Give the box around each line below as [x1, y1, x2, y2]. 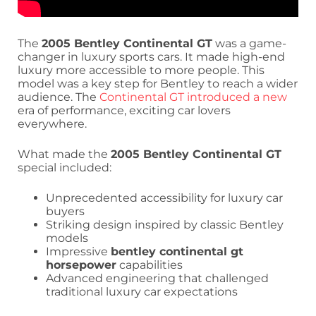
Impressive [46, 245, 111, 259]
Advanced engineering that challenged [46, 272, 269, 286]
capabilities [116, 258, 183, 272]
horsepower [46, 258, 116, 272]
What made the [18, 147, 111, 162]
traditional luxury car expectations [46, 285, 238, 299]
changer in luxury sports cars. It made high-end [18, 50, 285, 64]
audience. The [18, 90, 99, 104]
